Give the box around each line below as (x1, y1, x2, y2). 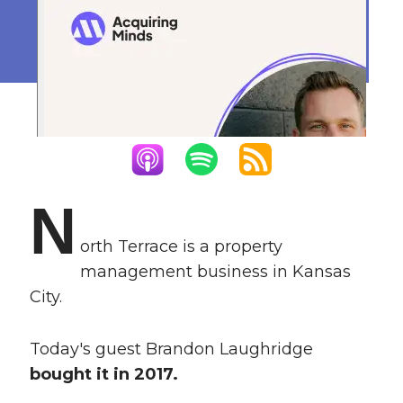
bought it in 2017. (29, 364, 178, 385)
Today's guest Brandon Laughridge (29, 339, 313, 360)
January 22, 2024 (113, 57, 255, 79)
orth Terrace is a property (79, 237, 282, 257)
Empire (138, 3, 231, 37)
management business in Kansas (79, 262, 351, 282)
